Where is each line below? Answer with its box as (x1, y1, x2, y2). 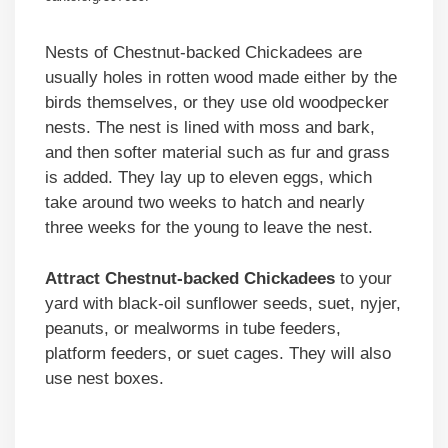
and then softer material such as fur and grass (45, 143, 390, 163)
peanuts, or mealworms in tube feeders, (45, 318, 341, 338)
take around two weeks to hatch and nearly (45, 193, 365, 213)
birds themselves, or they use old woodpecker (45, 93, 389, 113)
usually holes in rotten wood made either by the (45, 68, 397, 88)
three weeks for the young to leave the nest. (45, 218, 373, 238)
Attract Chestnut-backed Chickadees (45, 268, 335, 288)
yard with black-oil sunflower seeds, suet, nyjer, (45, 293, 401, 313)
